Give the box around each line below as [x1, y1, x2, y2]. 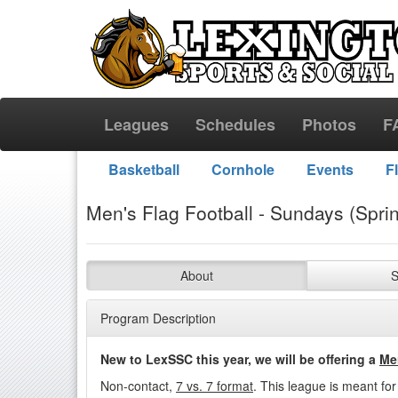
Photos [302, 113, 356, 136]
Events [306, 159, 354, 179]
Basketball [107, 159, 179, 179]
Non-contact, [100, 377, 176, 394]
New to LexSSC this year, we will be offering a [100, 350, 379, 368]
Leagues [104, 113, 169, 136]
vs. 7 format [183, 377, 253, 394]
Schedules [195, 113, 275, 136]
